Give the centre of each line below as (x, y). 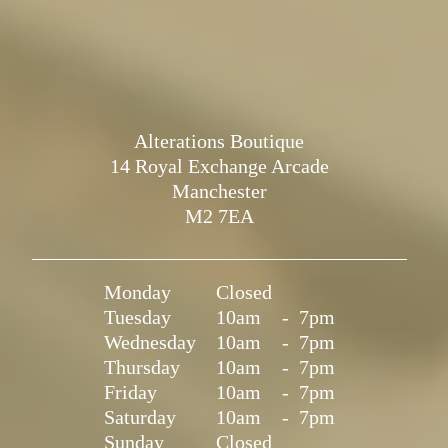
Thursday (141, 367)
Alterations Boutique (219, 141)
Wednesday (149, 342)
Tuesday (137, 317)
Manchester (219, 191)
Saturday (139, 417)
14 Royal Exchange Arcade (219, 166)
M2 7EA (219, 216)
